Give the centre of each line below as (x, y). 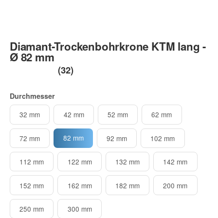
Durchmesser (32, 96)
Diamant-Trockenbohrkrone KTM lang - (108, 46)
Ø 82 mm (32, 57)
